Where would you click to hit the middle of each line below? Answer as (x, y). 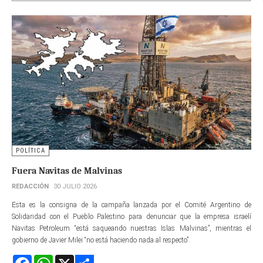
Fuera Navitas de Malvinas (67, 171)
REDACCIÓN (30, 187)
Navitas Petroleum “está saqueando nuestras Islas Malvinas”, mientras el (131, 229)
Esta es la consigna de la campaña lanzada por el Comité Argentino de (131, 205)
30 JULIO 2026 (75, 187)
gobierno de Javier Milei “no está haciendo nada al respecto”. (101, 240)
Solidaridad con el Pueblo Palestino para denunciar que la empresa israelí (131, 217)
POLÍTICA (31, 151)
